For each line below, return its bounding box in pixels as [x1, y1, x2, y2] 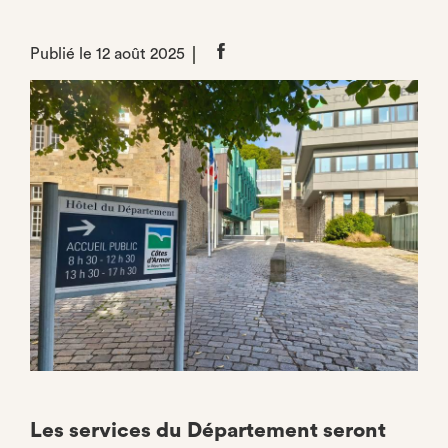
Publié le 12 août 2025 [30, 46, 185, 62]
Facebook [213, 90, 281, 106]
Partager [213, 46, 275, 62]
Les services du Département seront [30, 420, 386, 441]
